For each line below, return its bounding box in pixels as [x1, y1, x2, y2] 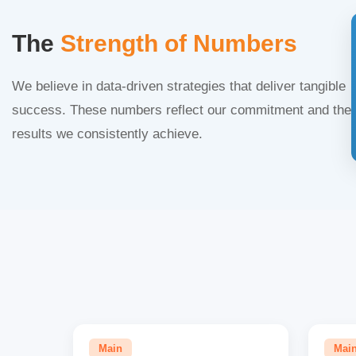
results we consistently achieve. [12, 126, 203, 142]
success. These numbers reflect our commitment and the [12, 103, 351, 118]
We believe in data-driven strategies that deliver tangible [12, 79, 346, 95]
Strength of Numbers [60, 30, 297, 57]
